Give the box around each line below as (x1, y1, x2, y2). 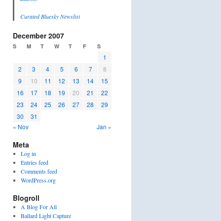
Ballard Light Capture (20, 212, 71, 220)
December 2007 (13, 31, 64, 40)
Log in (20, 149, 36, 157)
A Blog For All (20, 203, 57, 211)
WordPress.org (20, 176, 56, 184)
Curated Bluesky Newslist (20, 12, 80, 20)
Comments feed (20, 167, 57, 175)
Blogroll (13, 193, 39, 203)
